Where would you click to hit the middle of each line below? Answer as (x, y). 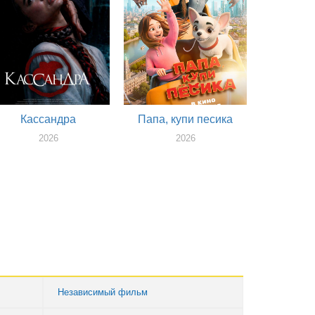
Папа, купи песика (185, 119)
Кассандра (48, 119)
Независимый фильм (103, 292)
